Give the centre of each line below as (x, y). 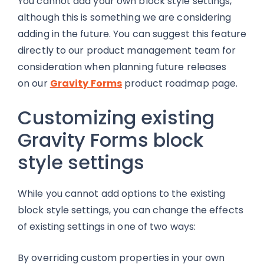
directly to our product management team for (127, 50)
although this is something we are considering (125, 17)
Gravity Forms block (110, 140)
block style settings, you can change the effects (131, 210)
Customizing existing (116, 118)
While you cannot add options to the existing (122, 194)
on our (34, 83)
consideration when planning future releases (122, 67)
